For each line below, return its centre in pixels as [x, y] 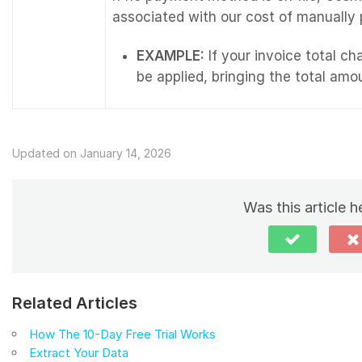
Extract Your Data [79, 352]
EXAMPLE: [170, 55]
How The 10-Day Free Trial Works [122, 334]
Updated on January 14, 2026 [92, 153]
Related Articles [75, 303]
